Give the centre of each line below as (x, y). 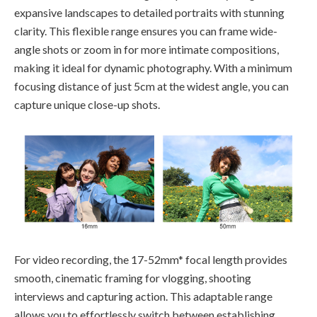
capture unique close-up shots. (88, 105)
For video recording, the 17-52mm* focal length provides (151, 259)
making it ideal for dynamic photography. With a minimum (153, 68)
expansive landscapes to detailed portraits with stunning (149, 13)
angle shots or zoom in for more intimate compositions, (146, 50)
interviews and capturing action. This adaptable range (143, 296)
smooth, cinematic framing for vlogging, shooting (133, 277)
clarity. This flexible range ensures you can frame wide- (146, 31)
